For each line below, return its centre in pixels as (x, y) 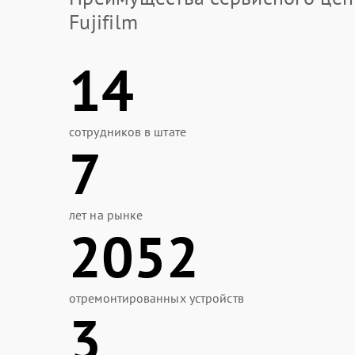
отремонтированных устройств (157, 298)
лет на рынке (106, 215)
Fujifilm (104, 22)
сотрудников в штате (128, 132)
